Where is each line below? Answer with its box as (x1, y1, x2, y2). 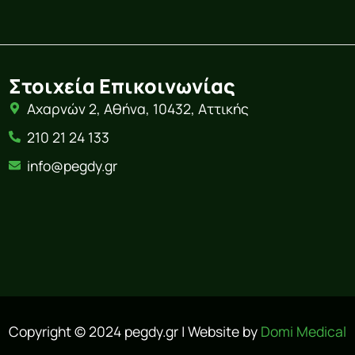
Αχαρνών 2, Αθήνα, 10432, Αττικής (27, 98, 250, 118)
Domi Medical (261, 321, 346, 341)
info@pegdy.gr (27, 155, 118, 175)
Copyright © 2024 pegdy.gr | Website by (9, 321, 261, 341)
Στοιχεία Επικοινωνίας (8, 71, 235, 100)
